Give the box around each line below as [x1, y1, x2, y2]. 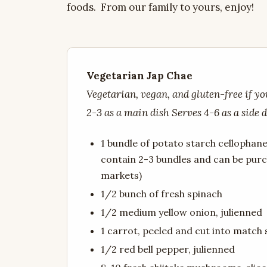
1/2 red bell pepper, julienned [101, 243, 235, 256]
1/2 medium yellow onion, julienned [101, 206, 262, 219]
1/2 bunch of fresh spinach [101, 188, 222, 200]
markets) [101, 169, 142, 182]
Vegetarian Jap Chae [86, 69, 193, 82]
